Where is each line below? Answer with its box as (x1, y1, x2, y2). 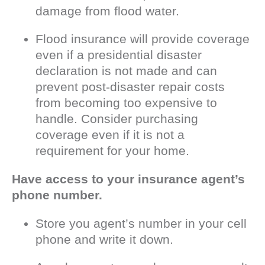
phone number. (12, 188, 102, 202)
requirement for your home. (35, 143, 189, 157)
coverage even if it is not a (35, 127, 185, 141)
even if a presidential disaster (35, 47, 202, 62)
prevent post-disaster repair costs (35, 79, 225, 93)
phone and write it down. (35, 232, 173, 246)
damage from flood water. (35, 4, 179, 18)
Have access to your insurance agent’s (12, 172, 245, 186)
